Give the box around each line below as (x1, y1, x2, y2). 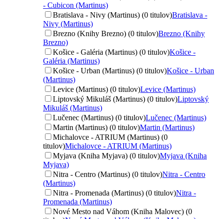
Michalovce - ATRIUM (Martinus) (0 (53, 132, 168, 141)
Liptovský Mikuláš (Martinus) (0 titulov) (53, 94, 177, 103)
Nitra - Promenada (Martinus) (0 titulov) (53, 188, 176, 197)
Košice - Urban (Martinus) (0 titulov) (53, 66, 167, 75)
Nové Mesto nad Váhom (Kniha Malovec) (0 (53, 207, 192, 216)
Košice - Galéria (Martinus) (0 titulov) (53, 47, 170, 56)
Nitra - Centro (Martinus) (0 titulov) (53, 170, 162, 178)
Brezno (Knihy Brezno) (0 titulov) (53, 29, 158, 38)
